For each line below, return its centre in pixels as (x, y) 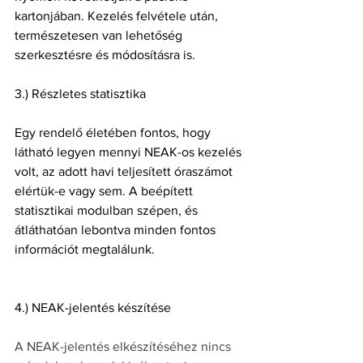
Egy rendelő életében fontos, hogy (114, 132)
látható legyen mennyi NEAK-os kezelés (130, 152)
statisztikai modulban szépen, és (108, 210)
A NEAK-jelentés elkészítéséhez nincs (124, 346)
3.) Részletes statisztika (80, 94)
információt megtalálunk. (85, 249)
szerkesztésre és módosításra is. (105, 55)
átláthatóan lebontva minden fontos (117, 230)
